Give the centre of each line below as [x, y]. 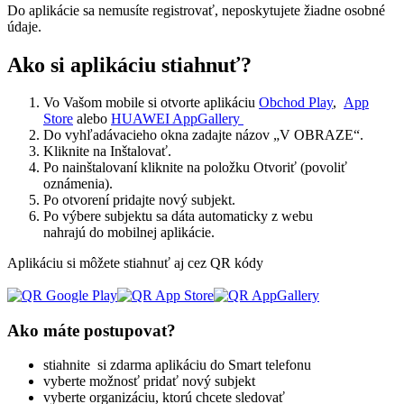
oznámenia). [78, 184]
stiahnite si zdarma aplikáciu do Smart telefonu [177, 365]
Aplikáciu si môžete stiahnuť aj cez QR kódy [135, 263]
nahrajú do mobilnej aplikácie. [129, 233]
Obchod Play [296, 103]
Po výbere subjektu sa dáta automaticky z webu [178, 216]
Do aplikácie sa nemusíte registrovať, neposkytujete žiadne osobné [196, 10]
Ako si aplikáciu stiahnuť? [129, 64]
